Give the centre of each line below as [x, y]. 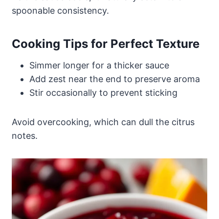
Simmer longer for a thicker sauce [99, 66]
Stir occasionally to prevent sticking [103, 93]
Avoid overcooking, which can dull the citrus [103, 122]
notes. [25, 136]
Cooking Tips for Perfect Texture [106, 44]
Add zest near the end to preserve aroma [115, 79]
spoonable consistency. [60, 11]
